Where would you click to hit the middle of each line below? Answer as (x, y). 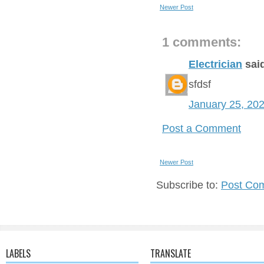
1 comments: (202, 42)
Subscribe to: (189, 185)
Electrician (215, 64)
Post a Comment (202, 128)
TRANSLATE (171, 253)
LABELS (18, 253)
